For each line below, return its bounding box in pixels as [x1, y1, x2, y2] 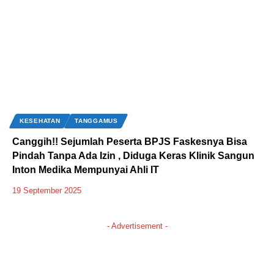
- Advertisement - [106, 221, 168, 231]
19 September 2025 [12, 185, 81, 195]
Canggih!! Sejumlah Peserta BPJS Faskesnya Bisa [12, 136, 247, 147]
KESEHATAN [20, 117, 61, 124]
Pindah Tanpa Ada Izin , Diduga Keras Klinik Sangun [12, 150, 254, 161]
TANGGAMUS [75, 117, 118, 124]
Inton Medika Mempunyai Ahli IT [12, 164, 159, 175]
